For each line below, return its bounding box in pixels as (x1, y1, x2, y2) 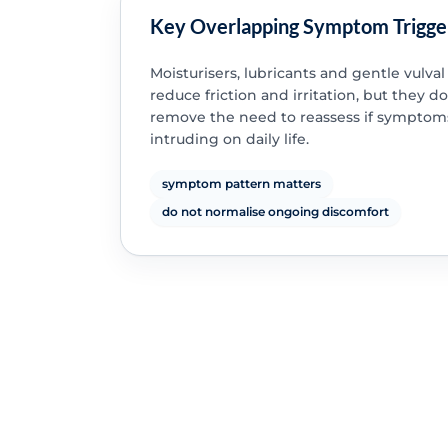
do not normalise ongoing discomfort (161, 204, 389, 220)
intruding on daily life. (149, 130, 309, 149)
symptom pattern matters (161, 176, 321, 192)
